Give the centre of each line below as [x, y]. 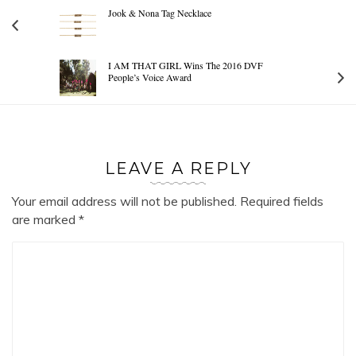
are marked [45, 219]
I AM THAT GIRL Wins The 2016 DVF [186, 65]
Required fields [280, 201]
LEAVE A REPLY [178, 168]
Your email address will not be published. [124, 201]
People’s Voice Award [150, 77]
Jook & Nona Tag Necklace [160, 12]
